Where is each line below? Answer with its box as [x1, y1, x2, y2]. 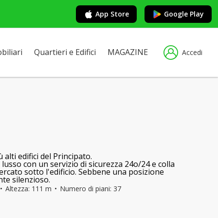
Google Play [164, 9, 204, 18]
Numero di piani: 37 [60, 184, 121, 193]
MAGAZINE [108, 47, 148, 57]
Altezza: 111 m [5, 184, 52, 193]
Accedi [182, 48, 202, 57]
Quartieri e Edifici [34, 47, 96, 57]
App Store [95, 9, 129, 18]
